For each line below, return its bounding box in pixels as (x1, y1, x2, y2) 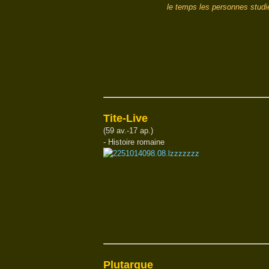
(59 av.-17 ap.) (103, 126, 153, 135)
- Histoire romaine (103, 138, 165, 147)
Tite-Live (103, 112, 148, 124)
